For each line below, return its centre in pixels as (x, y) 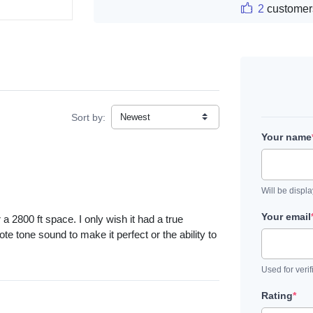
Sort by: (88, 117)
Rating (277, 296)
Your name (286, 137)
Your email (286, 216)
